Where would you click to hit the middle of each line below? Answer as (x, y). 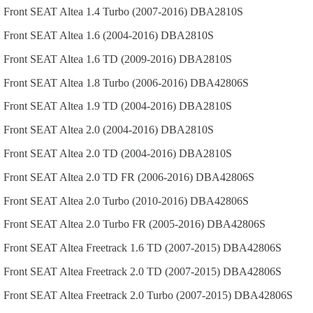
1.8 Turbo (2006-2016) (137, 82)
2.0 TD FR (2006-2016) (139, 177)
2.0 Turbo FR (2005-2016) (145, 224)
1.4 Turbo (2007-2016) (137, 12)
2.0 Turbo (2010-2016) (137, 201)
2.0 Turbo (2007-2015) (181, 295)
